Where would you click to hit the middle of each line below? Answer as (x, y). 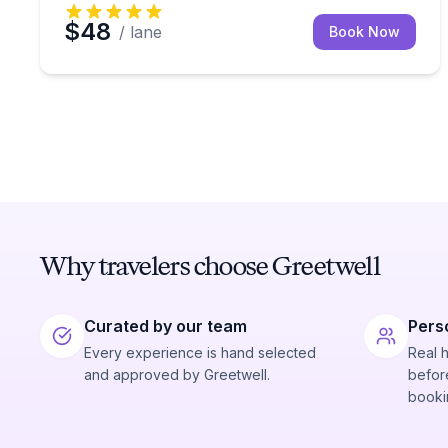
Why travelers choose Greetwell (210, 265)
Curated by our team (165, 326)
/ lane (140, 32)
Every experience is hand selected (200, 352)
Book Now (364, 31)
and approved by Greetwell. (177, 374)
